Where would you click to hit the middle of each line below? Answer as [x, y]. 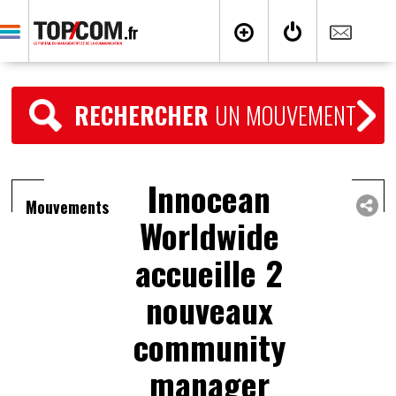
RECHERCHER [145, 115]
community [209, 346]
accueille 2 [209, 272]
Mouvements [68, 207]
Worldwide [209, 235]
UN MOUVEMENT [286, 115]
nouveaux [209, 309]
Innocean [209, 198]
